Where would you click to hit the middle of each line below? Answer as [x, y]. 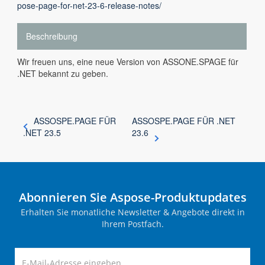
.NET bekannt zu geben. [63, 73]
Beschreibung [52, 36]
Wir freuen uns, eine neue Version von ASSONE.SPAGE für [128, 62]
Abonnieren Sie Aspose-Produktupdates [132, 197]
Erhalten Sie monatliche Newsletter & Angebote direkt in [132, 212]
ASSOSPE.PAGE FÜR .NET [184, 121]
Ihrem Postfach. [132, 224]
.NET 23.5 [42, 132]
